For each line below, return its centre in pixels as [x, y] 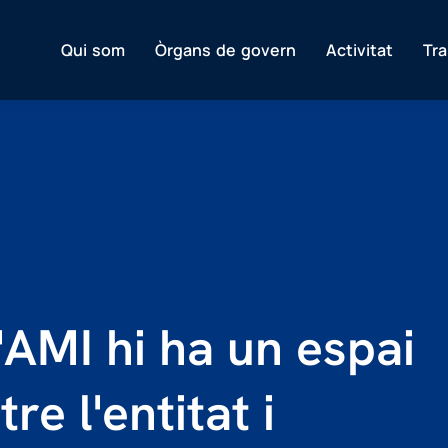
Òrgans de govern [225, 50]
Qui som [93, 50]
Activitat [359, 50]
